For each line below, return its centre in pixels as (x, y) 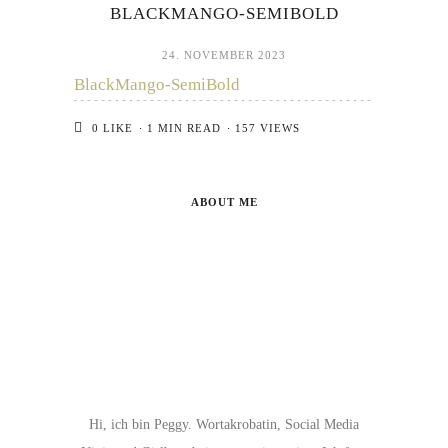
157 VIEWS (267, 128)
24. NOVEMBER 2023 (224, 55)
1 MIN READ (184, 128)
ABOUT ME (224, 202)
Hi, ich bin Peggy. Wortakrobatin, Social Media (224, 424)
